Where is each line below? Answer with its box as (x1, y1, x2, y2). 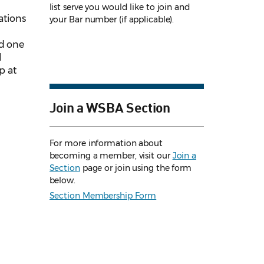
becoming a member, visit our (49, 150, 173, 161)
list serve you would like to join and (49, 2, 190, 13)
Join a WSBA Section (49, 98, 170, 115)
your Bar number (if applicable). (49, 14, 174, 25)
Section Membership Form (49, 190, 157, 202)
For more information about (49, 138, 163, 149)
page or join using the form (80, 163, 192, 174)
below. (49, 175, 75, 186)
